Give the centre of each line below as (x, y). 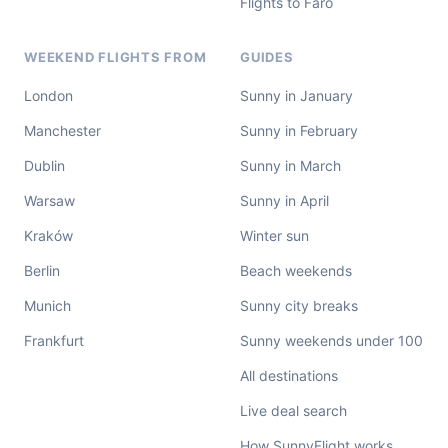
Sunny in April (284, 200)
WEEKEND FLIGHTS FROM (115, 57)
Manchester (62, 130)
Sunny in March (290, 165)
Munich (47, 305)
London (48, 95)
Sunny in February (299, 130)
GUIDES (267, 57)
